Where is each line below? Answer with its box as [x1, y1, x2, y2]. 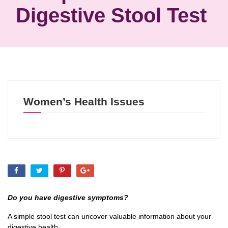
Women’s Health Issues [23, 95, 145, 107]
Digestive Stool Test [16, 4, 207, 26]
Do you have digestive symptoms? [8, 193, 128, 202]
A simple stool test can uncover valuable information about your [8, 212, 211, 220]
